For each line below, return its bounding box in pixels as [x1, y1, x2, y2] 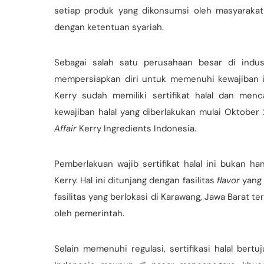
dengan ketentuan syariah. [54, 21, 164, 33]
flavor [216, 174, 240, 186]
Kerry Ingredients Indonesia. [77, 122, 196, 134]
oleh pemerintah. [54, 207, 124, 219]
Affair [54, 122, 77, 134]
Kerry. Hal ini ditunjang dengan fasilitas [54, 174, 217, 186]
